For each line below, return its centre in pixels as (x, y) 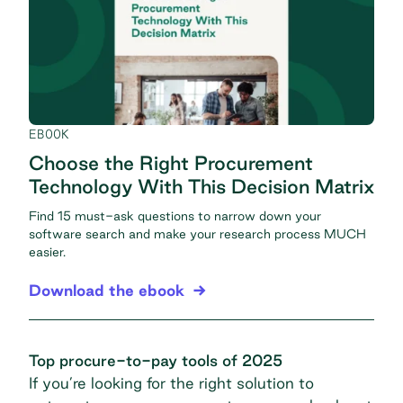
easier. (47, 252)
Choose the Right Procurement (171, 163)
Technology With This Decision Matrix (201, 187)
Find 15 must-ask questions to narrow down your (175, 216)
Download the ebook (107, 291)
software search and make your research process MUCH (197, 234)
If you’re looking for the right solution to (171, 383)
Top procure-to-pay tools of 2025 (156, 361)
